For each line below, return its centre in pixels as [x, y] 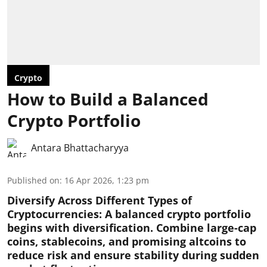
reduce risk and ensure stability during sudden [133, 255]
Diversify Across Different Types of [100, 200]
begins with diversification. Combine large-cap [132, 228]
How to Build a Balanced [108, 99]
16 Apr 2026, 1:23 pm [107, 180]
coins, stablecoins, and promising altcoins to [127, 241]
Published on [33, 180]
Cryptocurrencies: [56, 214]
